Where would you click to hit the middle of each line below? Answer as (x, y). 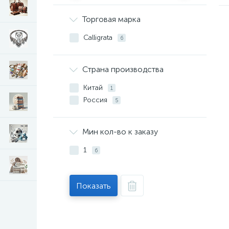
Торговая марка (111, 19)
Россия (96, 100)
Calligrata (99, 38)
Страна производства (123, 69)
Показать (94, 186)
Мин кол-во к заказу (120, 132)
